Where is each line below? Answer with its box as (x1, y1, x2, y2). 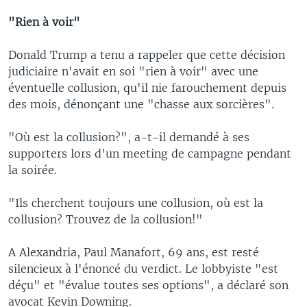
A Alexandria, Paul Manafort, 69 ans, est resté (8, 245, 259, 259)
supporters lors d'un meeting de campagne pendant (8, 146, 291, 160)
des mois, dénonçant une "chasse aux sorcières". (8, 97, 274, 111)
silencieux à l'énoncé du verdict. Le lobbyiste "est (8, 261, 278, 275)
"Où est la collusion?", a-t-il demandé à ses (8, 130, 249, 144)
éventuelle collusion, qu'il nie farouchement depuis (8, 80, 286, 95)
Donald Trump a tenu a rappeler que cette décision (8, 47, 285, 62)
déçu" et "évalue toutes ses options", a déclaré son (8, 278, 288, 292)
